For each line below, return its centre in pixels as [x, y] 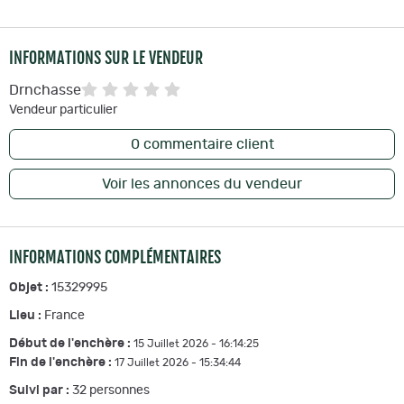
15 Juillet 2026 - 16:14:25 [196, 344]
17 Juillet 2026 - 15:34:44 [178, 363]
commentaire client [207, 145]
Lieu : [27, 316]
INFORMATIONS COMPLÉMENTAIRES [115, 257]
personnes [118, 391]
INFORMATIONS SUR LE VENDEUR [106, 58]
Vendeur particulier [63, 110]
